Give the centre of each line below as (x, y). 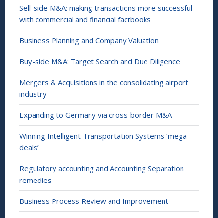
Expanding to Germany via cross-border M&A (96, 115)
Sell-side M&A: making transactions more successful (106, 8)
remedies (36, 180)
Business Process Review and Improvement (94, 201)
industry (33, 94)
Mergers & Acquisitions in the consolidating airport (104, 82)
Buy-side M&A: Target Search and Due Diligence (100, 61)
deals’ (29, 147)
